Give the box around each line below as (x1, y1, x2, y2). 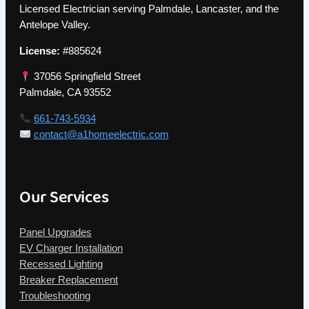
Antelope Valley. (19, 19, 90, 31)
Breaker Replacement (19, 275, 118, 286)
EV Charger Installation (19, 243, 123, 255)
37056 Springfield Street (30, 71, 141, 83)
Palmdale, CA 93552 (19, 87, 111, 99)
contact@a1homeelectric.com (33, 128, 169, 140)
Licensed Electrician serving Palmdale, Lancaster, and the (19, 3, 279, 15)
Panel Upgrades (19, 227, 92, 239)
